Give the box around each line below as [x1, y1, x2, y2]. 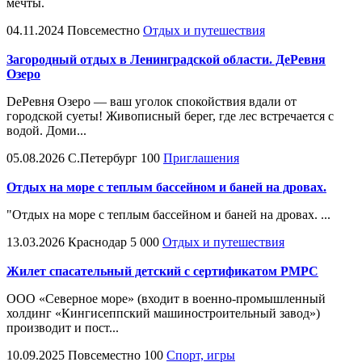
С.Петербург [68, 150, 137, 165]
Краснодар [68, 234, 127, 249]
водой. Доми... [6, 123, 86, 137]
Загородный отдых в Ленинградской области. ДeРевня [6, 52, 326, 66]
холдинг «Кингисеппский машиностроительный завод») [6, 305, 320, 320]
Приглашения [163, 150, 239, 165]
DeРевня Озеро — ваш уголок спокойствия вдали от [6, 94, 297, 108]
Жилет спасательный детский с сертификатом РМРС [6, 263, 318, 278]
